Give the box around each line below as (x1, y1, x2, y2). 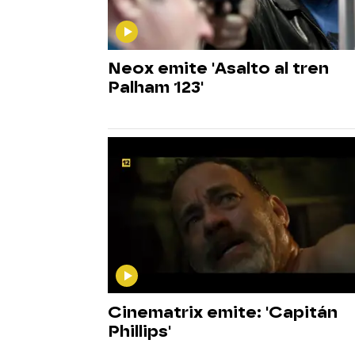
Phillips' (108, 320, 171, 341)
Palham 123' (108, 76, 204, 97)
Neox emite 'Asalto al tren (108, 57, 329, 78)
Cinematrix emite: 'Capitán (108, 301, 338, 322)
